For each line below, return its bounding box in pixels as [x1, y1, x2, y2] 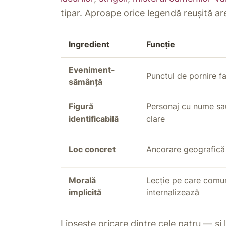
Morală [69, 175, 96, 186]
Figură [69, 101, 93, 112]
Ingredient [69, 39, 109, 50]
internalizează [146, 187, 199, 198]
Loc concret [69, 144, 116, 155]
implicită [69, 187, 101, 198]
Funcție [146, 39, 175, 50]
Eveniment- [69, 65, 115, 75]
